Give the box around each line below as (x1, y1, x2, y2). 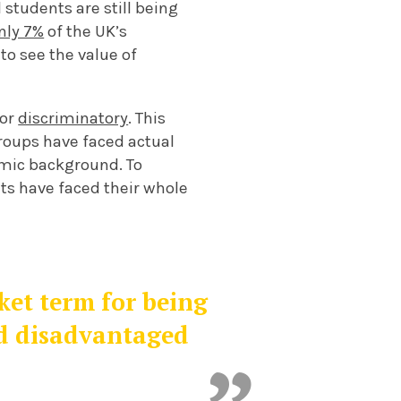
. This (128, 107, 166, 128)
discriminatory (18, 107, 129, 128)
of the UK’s (44, 21, 128, 41)
